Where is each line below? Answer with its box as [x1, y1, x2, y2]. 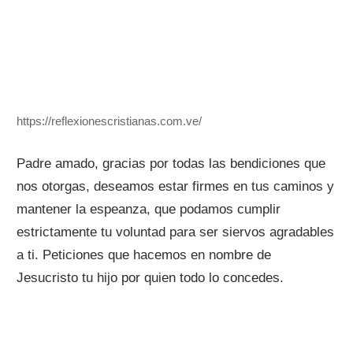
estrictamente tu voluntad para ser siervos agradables [17, 224, 335, 240]
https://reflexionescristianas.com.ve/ [17, 114, 203, 128]
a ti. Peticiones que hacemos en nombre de [17, 247, 272, 262]
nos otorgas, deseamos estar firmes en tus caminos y [17, 178, 335, 194]
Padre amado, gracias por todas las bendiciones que [17, 155, 326, 171]
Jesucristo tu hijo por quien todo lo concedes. [17, 269, 284, 285]
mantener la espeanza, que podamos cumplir [17, 201, 281, 217]
